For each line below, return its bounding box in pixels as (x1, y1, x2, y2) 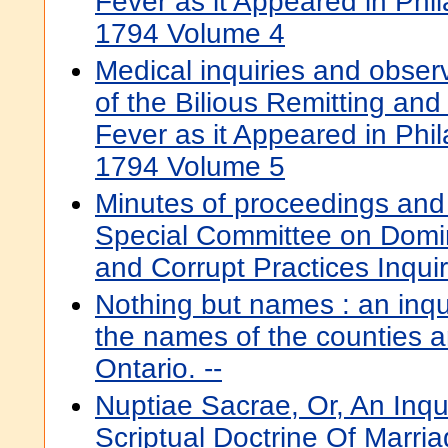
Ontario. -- (95, 353, 222, 384)
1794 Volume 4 (95, 18, 285, 49)
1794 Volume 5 (95, 151, 285, 182)
